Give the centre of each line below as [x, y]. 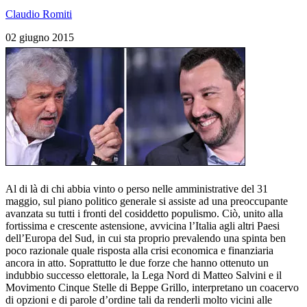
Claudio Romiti [39, 14]
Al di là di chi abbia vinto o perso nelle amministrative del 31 [137, 188]
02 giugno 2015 [40, 37]
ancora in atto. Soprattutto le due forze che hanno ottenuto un [137, 262]
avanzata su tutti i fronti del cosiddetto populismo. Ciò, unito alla [144, 213]
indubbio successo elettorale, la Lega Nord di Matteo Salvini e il [144, 275]
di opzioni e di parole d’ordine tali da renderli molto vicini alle [139, 299]
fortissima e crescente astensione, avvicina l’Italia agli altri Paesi [143, 225]
